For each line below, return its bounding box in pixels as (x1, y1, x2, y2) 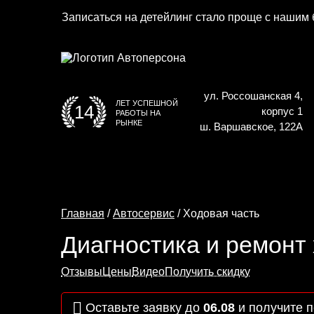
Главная (61, 207, 104, 219)
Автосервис (113, 207, 175, 219)
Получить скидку (165, 266, 250, 278)
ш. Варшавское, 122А (199, 121, 303, 132)
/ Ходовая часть (175, 207, 259, 219)
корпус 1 (261, 105, 303, 117)
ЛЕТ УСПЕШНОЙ (116, 98, 178, 107)
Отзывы (61, 266, 102, 278)
